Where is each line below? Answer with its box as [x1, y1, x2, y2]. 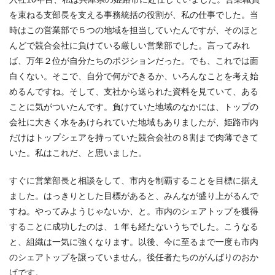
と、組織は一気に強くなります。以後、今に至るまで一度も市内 [9, 236, 258, 247]
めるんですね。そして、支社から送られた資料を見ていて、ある [9, 86, 258, 96]
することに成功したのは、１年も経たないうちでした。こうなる [9, 221, 258, 231]
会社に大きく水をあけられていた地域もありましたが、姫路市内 [9, 117, 258, 127]
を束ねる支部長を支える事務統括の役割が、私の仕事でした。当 [9, 9, 258, 20]
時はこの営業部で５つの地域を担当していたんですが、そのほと [9, 25, 258, 35]
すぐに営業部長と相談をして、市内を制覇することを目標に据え [9, 175, 258, 185]
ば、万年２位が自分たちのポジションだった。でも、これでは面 [9, 55, 258, 66]
